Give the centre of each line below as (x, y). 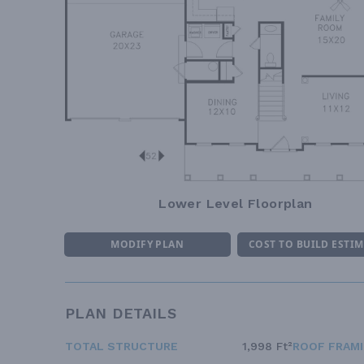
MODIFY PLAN (147, 244)
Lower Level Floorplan (236, 203)
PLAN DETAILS (121, 313)
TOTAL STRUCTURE (121, 346)
